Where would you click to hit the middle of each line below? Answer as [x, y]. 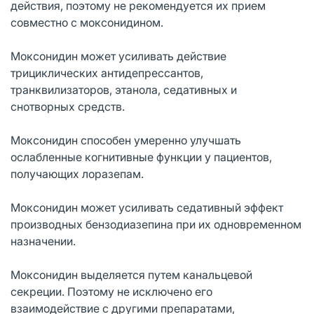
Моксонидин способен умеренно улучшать [126, 140]
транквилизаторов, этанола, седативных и [124, 89]
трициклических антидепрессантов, [107, 73]
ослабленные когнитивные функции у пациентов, [141, 157]
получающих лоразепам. [77, 173]
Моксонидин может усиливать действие [118, 56]
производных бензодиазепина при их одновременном [156, 224]
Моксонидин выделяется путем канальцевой [131, 274]
